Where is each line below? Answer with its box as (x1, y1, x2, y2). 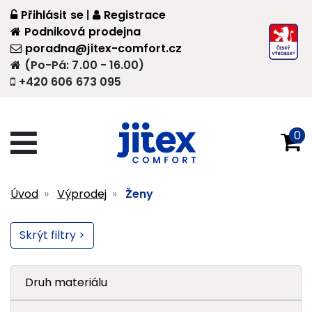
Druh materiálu (25, 274, 107, 291)
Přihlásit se (21, 7, 84, 23)
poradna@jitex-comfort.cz (25, 40, 182, 56)
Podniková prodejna (24, 24, 141, 40)
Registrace (103, 7, 166, 23)
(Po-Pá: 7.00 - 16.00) (24, 57, 145, 73)
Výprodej (57, 186, 107, 203)
